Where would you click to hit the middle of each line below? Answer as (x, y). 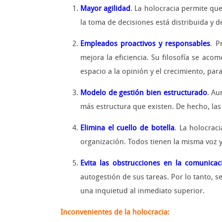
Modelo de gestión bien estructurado (144, 93)
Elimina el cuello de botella (127, 128)
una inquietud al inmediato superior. (142, 191)
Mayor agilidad (106, 9)
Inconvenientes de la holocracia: (115, 212)
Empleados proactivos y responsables (145, 44)
